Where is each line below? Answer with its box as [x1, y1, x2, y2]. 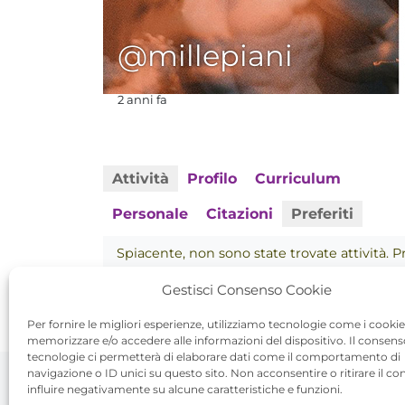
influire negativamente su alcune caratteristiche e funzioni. [27, 382, 343, 396]
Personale [112, 205, 188, 222]
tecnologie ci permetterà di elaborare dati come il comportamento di [27, 350, 400, 363]
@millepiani [118, 38, 293, 73]
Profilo [187, 170, 237, 187]
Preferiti [291, 205, 353, 222]
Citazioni [206, 205, 273, 222]
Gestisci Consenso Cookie [161, 280, 332, 298]
